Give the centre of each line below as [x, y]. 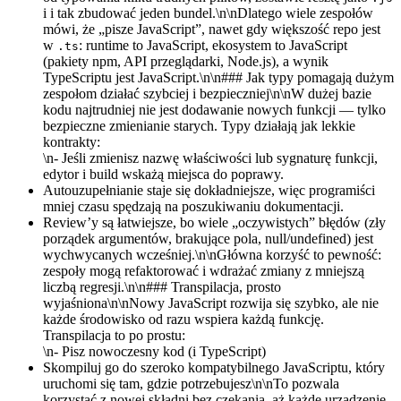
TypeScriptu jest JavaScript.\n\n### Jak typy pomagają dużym [218, 77]
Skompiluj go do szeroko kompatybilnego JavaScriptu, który [214, 367]
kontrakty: [72, 141]
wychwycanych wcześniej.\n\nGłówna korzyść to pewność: [212, 254]
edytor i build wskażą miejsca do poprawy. [163, 174]
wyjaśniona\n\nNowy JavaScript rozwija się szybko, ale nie [211, 303]
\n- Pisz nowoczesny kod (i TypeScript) [154, 351]
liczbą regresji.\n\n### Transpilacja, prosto [162, 286]
